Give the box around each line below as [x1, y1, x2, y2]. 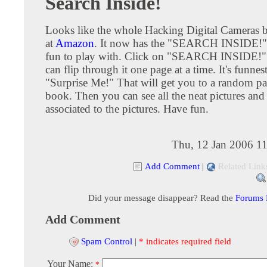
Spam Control [81, 235, 132, 246]
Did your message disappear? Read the [88, 192, 235, 203]
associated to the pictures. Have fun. [45, 102, 209, 115]
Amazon [55, 36, 94, 49]
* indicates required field [139, 235, 231, 246]
